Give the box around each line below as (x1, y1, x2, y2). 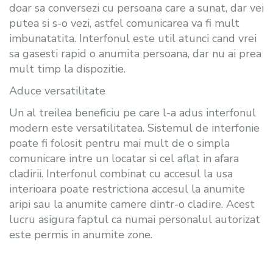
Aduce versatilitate (9, 83, 105, 98)
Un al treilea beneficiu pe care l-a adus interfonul (9, 105, 256, 120)
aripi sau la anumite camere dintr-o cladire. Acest (9, 196, 255, 211)
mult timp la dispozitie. (9, 61, 132, 76)
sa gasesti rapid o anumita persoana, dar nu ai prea (9, 46, 261, 61)
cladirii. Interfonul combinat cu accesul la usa (9, 166, 233, 181)
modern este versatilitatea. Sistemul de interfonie (9, 120, 260, 135)
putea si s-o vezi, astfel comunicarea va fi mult (9, 15, 239, 30)
